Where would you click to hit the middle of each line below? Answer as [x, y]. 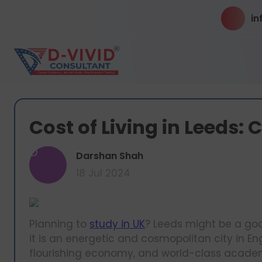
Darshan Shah [110, 156]
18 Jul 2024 [103, 173]
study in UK [117, 224]
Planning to [59, 224]
